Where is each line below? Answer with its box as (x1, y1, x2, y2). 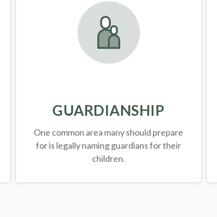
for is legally (35, 140, 80, 151)
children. (92, 153, 125, 164)
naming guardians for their (80, 140, 181, 151)
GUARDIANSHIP (52, 101, 165, 119)
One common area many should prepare (33, 127, 183, 138)
